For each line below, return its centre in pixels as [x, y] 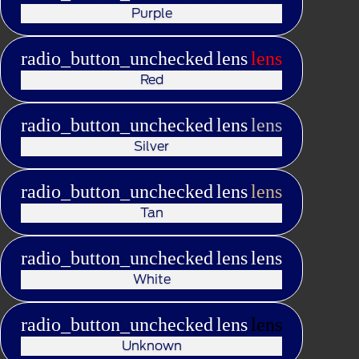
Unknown [151, 345]
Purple [151, 13]
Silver [151, 146]
